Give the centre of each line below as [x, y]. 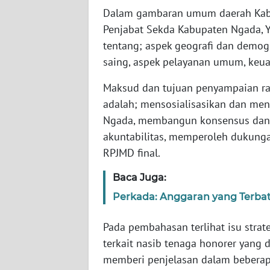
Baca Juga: [140, 178]
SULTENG [41, 254]
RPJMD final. [132, 153]
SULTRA [38, 165]
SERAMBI [40, 76]
